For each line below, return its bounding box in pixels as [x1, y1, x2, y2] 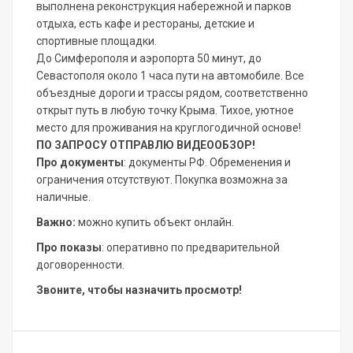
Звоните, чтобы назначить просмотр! [36, 284, 242, 297]
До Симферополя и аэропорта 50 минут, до [36, 52, 262, 65]
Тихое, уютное [220, 104, 294, 117]
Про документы [36, 156, 124, 169]
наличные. [36, 191, 91, 204]
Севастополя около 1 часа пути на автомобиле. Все [36, 69, 304, 83]
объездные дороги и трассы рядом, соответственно [36, 87, 308, 100]
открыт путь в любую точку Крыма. [36, 104, 220, 117]
